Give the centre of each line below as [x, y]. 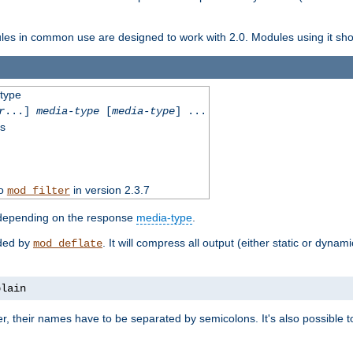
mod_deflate [68, 243]
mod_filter [38, 190]
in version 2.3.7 [110, 190]
